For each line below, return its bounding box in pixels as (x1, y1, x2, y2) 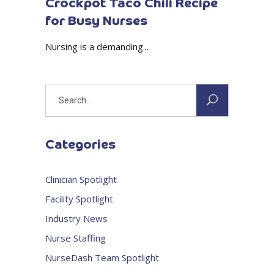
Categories (45, 139, 116, 152)
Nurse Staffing (45, 232, 106, 245)
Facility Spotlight (45, 193, 113, 206)
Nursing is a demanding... (45, 40, 149, 53)
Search (45, 85, 73, 98)
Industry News (45, 212, 108, 225)
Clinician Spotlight (45, 173, 117, 186)
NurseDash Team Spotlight (45, 251, 159, 264)
